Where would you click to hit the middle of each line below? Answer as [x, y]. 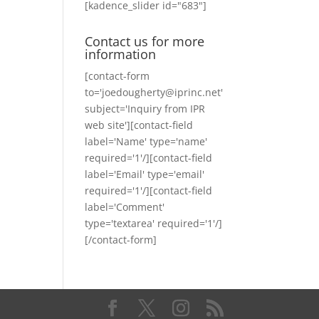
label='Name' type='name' [146, 141]
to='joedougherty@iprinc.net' [154, 92]
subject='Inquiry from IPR [145, 109]
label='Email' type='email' [145, 174]
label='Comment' [125, 207]
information [121, 54]
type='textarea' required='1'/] [154, 223]
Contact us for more [145, 41]
